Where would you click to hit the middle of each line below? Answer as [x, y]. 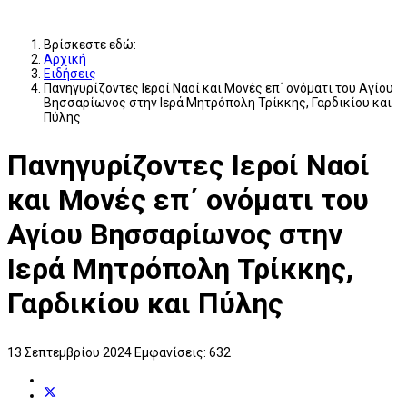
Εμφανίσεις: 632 [183, 353]
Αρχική [65, 59]
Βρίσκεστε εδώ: [93, 44]
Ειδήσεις [70, 73]
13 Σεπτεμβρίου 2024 [71, 353]
